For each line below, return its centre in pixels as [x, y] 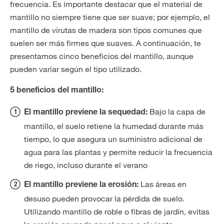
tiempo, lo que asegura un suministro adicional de [113, 139]
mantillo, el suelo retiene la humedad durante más [114, 126]
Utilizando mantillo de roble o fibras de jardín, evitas [117, 211]
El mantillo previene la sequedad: [86, 113]
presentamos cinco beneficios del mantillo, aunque [102, 56]
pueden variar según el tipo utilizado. [76, 69]
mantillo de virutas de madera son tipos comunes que [106, 30]
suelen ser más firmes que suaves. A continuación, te [105, 43]
